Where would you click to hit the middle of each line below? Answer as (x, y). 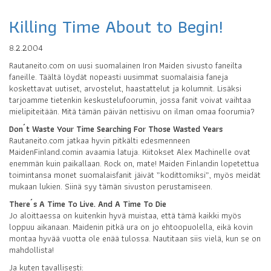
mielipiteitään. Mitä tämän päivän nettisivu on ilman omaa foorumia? (132, 112)
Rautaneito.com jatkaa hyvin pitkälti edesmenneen (100, 141)
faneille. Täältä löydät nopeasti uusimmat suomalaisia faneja (119, 77)
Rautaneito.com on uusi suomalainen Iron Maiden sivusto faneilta (126, 66)
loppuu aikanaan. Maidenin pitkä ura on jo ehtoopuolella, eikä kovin (131, 227)
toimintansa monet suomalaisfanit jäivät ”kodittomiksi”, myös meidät (135, 175)
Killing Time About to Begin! (116, 27)
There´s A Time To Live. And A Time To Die (88, 204)
